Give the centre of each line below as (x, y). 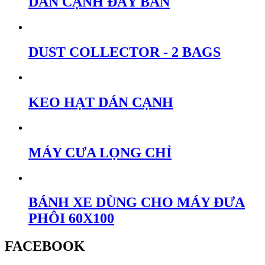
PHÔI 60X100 (71, 219)
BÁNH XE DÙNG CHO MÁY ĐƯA (137, 203)
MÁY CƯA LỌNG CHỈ (100, 152)
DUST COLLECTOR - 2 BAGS (125, 52)
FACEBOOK (45, 246)
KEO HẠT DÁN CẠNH (101, 102)
